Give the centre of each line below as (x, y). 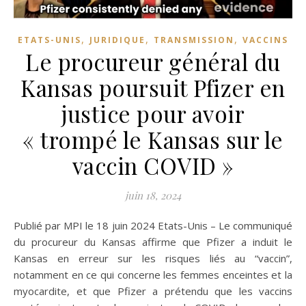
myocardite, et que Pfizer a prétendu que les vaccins (153, 291)
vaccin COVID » (153, 165)
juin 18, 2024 (153, 195)
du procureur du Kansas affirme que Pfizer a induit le (153, 241)
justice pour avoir (153, 113)
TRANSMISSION (194, 40)
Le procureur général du (153, 61)
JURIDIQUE (117, 40)
